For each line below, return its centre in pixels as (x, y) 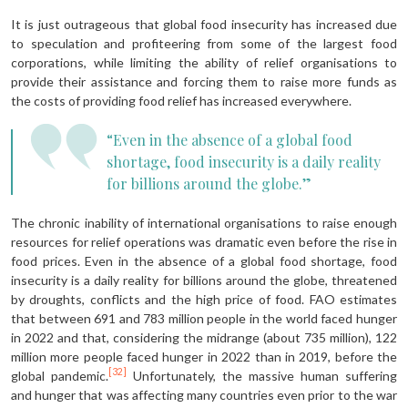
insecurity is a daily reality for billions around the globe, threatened (204, 280)
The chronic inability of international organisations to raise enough (204, 222)
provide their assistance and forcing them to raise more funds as (204, 81)
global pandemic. (60, 375)
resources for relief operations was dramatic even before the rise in (204, 241)
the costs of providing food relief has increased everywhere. (181, 100)
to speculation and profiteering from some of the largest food (204, 43)
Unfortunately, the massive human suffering (262, 375)
